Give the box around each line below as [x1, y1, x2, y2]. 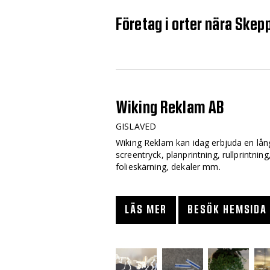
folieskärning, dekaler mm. [116, 161, 221, 173]
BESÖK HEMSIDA [187, 204, 268, 216]
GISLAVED [116, 121, 157, 133]
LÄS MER [125, 204, 168, 216]
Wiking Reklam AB [116, 98, 225, 117]
